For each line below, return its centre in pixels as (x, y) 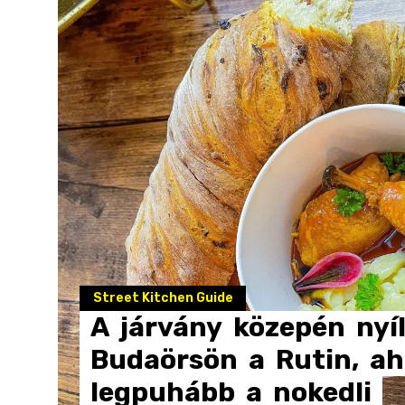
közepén (289, 327)
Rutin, (317, 360)
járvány (171, 327)
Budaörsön (164, 360)
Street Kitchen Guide (163, 298)
